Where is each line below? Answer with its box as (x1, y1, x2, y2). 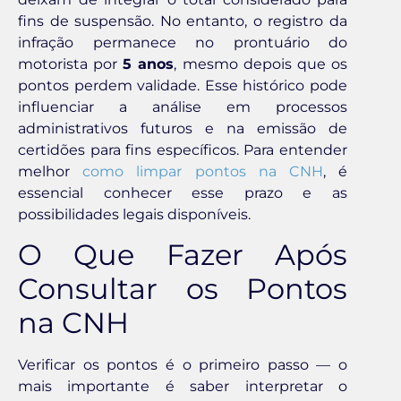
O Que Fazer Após (18, 237, 347, 273)
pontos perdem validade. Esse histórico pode (18, 76, 347, 94)
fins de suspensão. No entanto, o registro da (18, 12, 347, 30)
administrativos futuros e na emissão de (18, 119, 347, 137)
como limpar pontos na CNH (82, 162, 323, 180)
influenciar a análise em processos (18, 98, 347, 115)
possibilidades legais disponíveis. (18, 205, 251, 223)
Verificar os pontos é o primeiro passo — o (18, 356, 347, 374)
